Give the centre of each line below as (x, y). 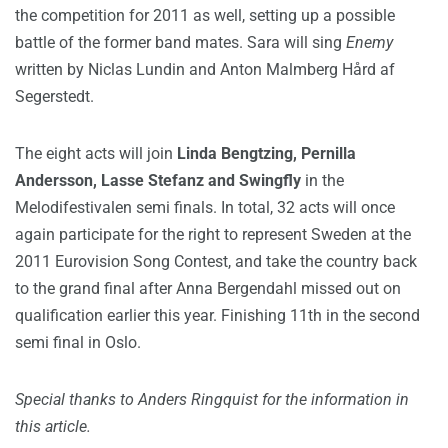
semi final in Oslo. (78, 342)
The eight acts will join (96, 153)
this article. (53, 426)
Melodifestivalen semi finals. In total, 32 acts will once (205, 207)
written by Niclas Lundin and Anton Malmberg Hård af (205, 69)
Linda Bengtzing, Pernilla (266, 153)
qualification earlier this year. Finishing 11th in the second (217, 315)
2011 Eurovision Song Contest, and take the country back (216, 261)
